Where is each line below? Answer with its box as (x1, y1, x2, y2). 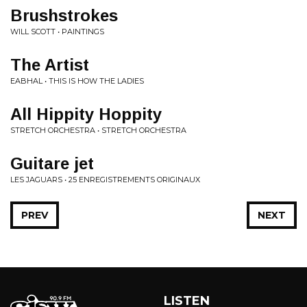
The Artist (10, 56, 89, 74)
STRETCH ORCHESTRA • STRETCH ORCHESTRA (10, 125, 186, 135)
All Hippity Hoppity (10, 105, 162, 123)
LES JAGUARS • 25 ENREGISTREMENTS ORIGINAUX (10, 175, 200, 184)
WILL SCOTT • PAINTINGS (10, 27, 104, 36)
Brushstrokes (10, 6, 118, 25)
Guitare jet (10, 154, 94, 173)
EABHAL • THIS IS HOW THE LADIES (10, 76, 144, 86)
